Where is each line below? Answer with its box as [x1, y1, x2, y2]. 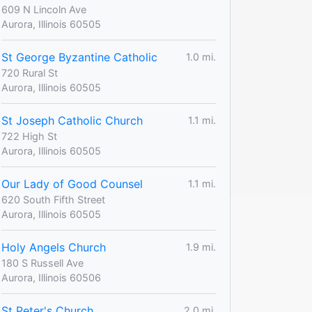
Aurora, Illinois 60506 [1, 271, 101, 283]
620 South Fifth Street [1, 193, 105, 205]
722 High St [1, 130, 57, 142]
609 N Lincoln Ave [1, 3, 86, 15]
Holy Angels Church [1, 240, 106, 254]
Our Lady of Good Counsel [1, 176, 143, 191]
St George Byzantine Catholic [1, 49, 157, 64]
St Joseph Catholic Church [1, 113, 143, 127]
